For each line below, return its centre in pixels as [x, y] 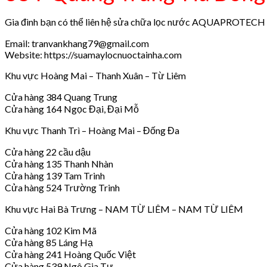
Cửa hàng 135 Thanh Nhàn [59, 163]
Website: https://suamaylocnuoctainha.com [93, 54]
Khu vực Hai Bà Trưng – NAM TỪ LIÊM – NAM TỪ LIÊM [124, 209]
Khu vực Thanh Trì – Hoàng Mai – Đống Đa [92, 130]
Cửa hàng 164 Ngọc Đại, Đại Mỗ [72, 108]
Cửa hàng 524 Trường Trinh [62, 187]
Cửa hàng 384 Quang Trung [61, 97]
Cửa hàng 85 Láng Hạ [49, 242]
